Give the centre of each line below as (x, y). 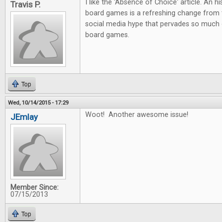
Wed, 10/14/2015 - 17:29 (38, 103)
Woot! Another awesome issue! (137, 115)
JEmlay (24, 117)
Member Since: (34, 188)
